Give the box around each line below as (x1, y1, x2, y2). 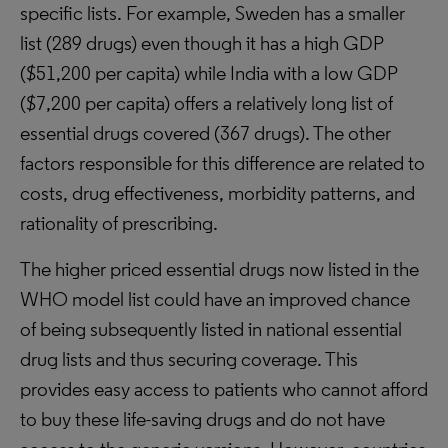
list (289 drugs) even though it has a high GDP (20, 31, 383, 55)
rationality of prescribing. (20, 211, 218, 235)
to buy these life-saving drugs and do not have (20, 407, 385, 431)
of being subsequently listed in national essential (20, 317, 402, 341)
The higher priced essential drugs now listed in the (20, 257, 419, 281)
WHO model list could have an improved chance (20, 287, 410, 311)
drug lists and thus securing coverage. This (20, 347, 358, 371)
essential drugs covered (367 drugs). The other (20, 121, 391, 145)
